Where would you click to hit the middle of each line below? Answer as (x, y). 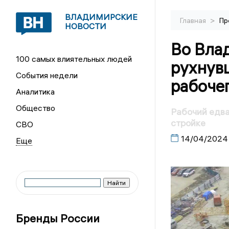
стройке (188, 123)
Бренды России (58, 218)
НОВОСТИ (86, 26)
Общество (36, 108)
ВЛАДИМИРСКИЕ (101, 17)
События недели (47, 75)
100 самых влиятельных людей (74, 59)
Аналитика (36, 91)
